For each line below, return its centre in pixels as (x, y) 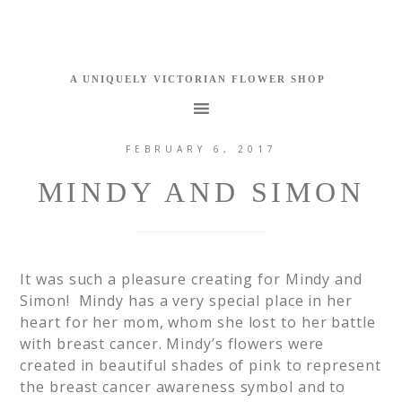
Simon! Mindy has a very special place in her (186, 301)
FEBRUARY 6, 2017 (201, 149)
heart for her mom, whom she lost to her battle (198, 322)
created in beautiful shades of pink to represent (201, 365)
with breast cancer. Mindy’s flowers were (172, 344)
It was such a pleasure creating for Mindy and (191, 279)
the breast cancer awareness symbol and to (183, 387)
